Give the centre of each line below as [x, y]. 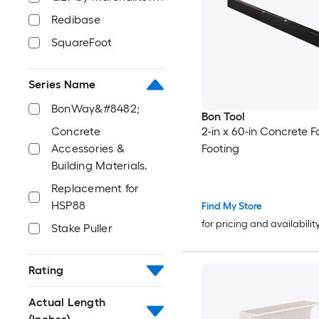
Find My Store [231, 206]
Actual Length [67, 302]
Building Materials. [100, 166]
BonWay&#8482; [96, 109]
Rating [46, 270]
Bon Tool [223, 116]
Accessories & [88, 148]
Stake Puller [82, 228]
